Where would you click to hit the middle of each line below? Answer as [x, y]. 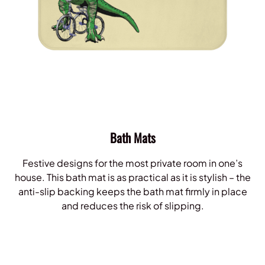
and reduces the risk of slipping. [132, 206]
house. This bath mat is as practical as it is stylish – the [132, 177]
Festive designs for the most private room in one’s [132, 163]
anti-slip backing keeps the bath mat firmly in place [132, 192]
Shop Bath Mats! [132, 230]
